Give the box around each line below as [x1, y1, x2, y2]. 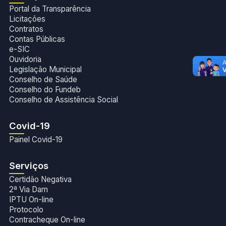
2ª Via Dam [9, 184, 48, 194]
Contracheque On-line [9, 214, 85, 224]
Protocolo [9, 204, 43, 214]
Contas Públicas [9, 34, 65, 44]
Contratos [9, 24, 43, 34]
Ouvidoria [9, 54, 41, 64]
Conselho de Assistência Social [9, 94, 118, 104]
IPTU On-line [9, 194, 53, 204]
